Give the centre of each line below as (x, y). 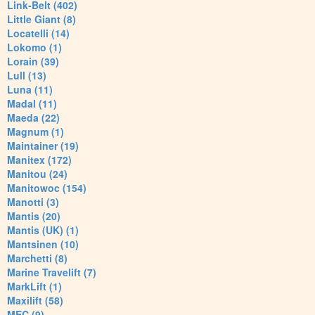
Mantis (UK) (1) (43, 230)
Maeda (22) (33, 118)
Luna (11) (30, 90)
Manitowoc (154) (47, 188)
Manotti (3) (33, 202)
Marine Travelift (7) (52, 272)
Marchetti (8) (37, 258)
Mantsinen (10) (43, 244)
